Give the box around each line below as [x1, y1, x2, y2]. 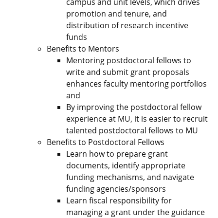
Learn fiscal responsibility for [66, 195, 172, 206]
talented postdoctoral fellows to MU [66, 125, 198, 136]
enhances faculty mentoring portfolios [66, 78, 207, 89]
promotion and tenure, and [66, 8, 167, 19]
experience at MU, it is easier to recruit [66, 113, 208, 124]
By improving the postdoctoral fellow [66, 102, 201, 112]
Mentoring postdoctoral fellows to [66, 55, 191, 66]
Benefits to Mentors [47, 43, 119, 54]
